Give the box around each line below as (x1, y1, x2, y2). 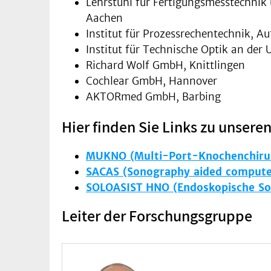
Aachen (86, 11, 123, 25)
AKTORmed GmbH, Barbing (86, 90, 221, 103)
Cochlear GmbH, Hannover (86, 74, 217, 88)
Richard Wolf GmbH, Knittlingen (86, 58, 245, 72)
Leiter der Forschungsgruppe (62, 204, 252, 226)
